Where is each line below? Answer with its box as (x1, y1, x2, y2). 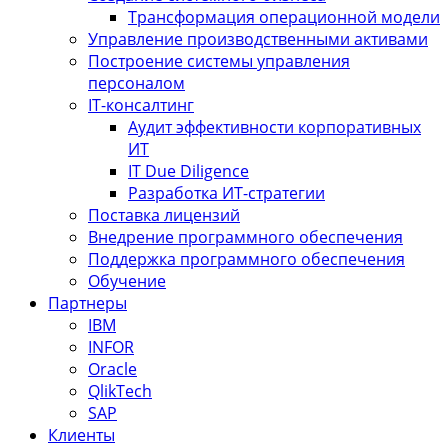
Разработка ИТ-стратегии (128, 182, 325, 204)
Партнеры (48, 292, 127, 314)
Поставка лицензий (88, 204, 240, 226)
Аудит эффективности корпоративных (128, 116, 421, 138)
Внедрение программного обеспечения (88, 226, 403, 248)
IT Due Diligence (128, 160, 249, 182)
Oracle (88, 358, 137, 380)
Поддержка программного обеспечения (88, 248, 405, 270)
